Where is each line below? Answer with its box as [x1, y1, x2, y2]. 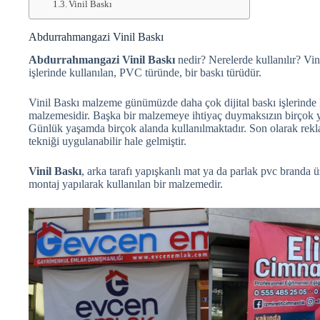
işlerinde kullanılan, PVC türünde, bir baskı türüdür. [29, 66, 261, 79]
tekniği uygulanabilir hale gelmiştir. [29, 135, 186, 148]
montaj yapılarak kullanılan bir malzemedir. [29, 178, 223, 191]
